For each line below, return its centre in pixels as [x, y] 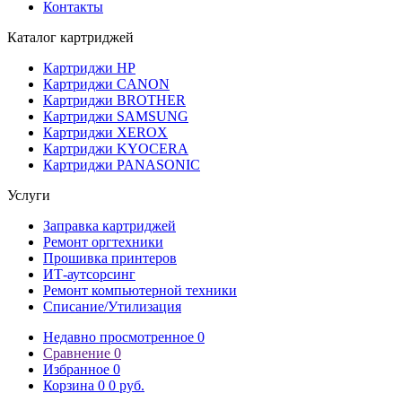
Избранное [78, 369]
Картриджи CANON [106, 83]
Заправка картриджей [109, 225]
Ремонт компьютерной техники [140, 290]
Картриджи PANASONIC [122, 164]
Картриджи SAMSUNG [116, 116]
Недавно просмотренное [120, 336]
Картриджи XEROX [105, 132]
